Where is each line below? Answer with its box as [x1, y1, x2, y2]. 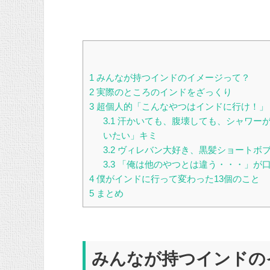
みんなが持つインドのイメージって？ [94, 72, 250, 83]
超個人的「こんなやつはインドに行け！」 [94, 101, 268, 112]
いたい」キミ [102, 130, 157, 141]
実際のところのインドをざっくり [94, 87, 232, 98]
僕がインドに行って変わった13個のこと [94, 174, 260, 184]
